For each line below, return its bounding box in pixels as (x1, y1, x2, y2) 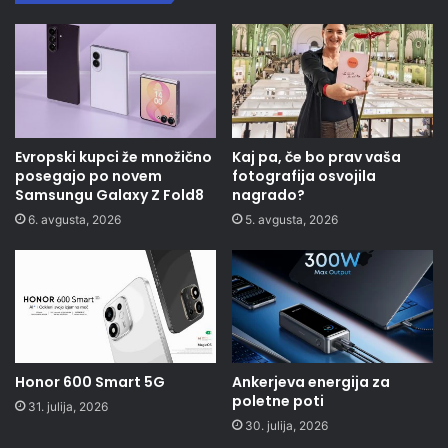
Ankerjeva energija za (232, 372, 390, 393)
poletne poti (232, 391, 324, 412)
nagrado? (232, 184, 305, 205)
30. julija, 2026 (245, 418, 328, 434)
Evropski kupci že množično (15, 146, 212, 167)
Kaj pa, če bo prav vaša (232, 146, 401, 167)
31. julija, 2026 (28, 399, 108, 415)
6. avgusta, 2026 (28, 211, 121, 227)
